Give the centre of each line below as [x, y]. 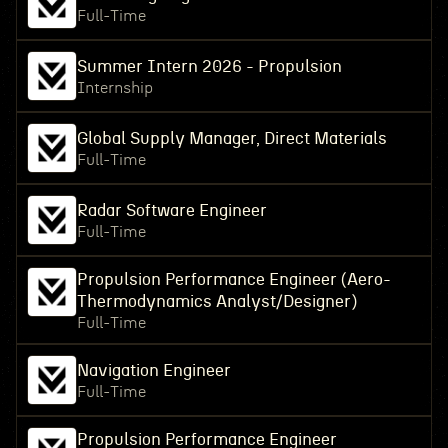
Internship [114, 88]
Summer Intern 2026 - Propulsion [209, 66]
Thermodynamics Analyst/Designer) [216, 301]
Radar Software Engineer [171, 210]
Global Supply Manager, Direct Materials [231, 138]
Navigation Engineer [153, 370]
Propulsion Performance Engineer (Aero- [233, 279]
